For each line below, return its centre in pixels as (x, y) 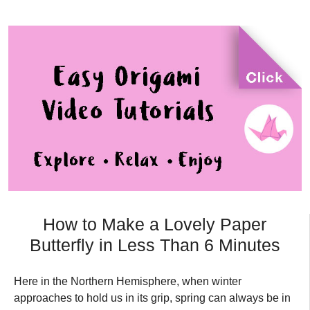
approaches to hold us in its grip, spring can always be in (152, 298)
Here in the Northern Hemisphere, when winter (128, 281)
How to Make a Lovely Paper (155, 225)
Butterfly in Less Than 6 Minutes (155, 245)
